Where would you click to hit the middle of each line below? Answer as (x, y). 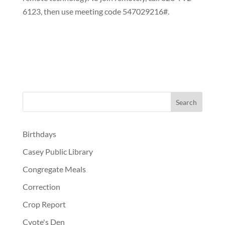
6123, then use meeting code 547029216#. (96, 11)
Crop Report (44, 204)
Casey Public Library (58, 151)
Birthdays (39, 134)
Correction (41, 187)
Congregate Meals (54, 169)
